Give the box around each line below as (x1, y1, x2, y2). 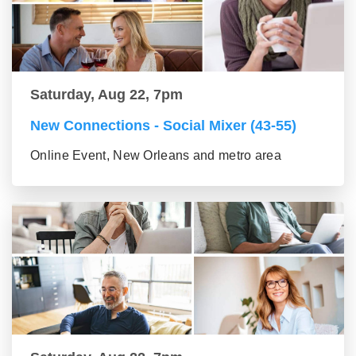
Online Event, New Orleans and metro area (30, 148, 281, 162)
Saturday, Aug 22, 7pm (30, 86, 183, 103)
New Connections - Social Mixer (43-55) (30, 117, 296, 133)
